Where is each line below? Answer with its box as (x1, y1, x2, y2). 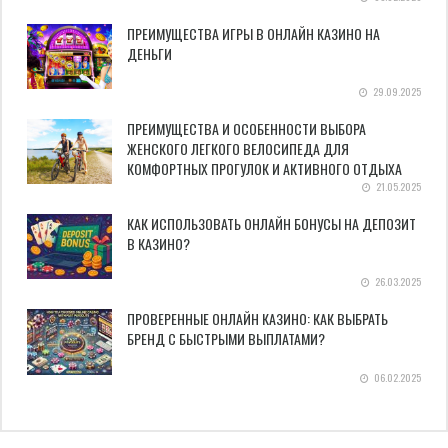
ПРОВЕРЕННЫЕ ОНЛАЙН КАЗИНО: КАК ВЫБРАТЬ (127, 308, 388, 330)
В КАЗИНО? (127, 233, 190, 255)
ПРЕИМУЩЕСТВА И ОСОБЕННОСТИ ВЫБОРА (127, 117, 366, 139)
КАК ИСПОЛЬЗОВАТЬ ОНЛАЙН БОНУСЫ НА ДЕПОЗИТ (127, 213, 416, 235)
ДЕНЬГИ (127, 42, 172, 64)
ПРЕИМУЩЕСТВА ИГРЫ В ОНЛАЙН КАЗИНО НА (127, 22, 380, 44)
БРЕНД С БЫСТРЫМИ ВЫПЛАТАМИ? (127, 328, 325, 350)
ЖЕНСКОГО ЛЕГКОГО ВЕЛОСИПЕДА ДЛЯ (127, 137, 349, 159)
